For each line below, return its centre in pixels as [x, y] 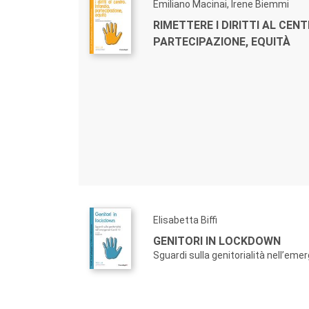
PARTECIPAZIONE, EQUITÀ [222, 42]
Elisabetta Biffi [185, 220]
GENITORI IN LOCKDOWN [217, 241]
